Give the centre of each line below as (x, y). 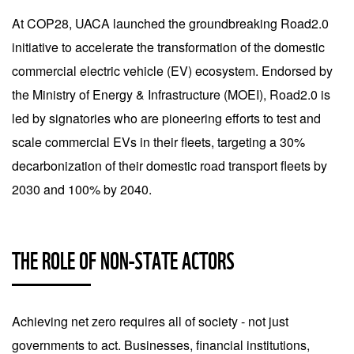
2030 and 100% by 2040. (82, 189)
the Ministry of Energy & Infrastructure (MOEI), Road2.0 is (171, 94)
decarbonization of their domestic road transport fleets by (169, 166)
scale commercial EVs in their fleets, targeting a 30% (158, 142)
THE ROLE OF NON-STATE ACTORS (123, 261)
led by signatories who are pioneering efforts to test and (166, 118)
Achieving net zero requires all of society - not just (150, 321)
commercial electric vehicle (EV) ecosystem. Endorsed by (172, 71)
